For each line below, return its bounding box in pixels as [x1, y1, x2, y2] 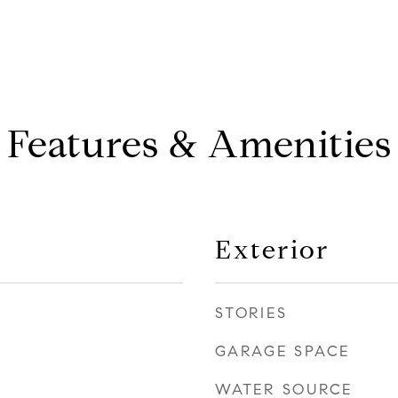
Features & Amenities [6, 121, 392, 168]
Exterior [215, 234, 330, 266]
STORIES [215, 304, 288, 322]
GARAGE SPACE [215, 342, 350, 361]
